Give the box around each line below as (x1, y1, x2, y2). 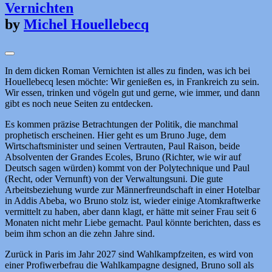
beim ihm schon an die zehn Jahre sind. (5, 228, 155, 239)
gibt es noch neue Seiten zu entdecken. (5, 98, 153, 109)
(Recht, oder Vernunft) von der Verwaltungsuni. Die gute (5, 174, 223, 185)
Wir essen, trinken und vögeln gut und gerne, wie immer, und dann (5, 87, 260, 98)
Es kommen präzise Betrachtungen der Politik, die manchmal (5, 119, 238, 130)
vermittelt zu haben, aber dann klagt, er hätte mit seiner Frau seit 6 (5, 206, 256, 217)
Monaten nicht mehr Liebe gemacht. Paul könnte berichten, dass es (5, 217, 260, 228)
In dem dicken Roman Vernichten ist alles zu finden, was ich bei (5, 66, 250, 76)
